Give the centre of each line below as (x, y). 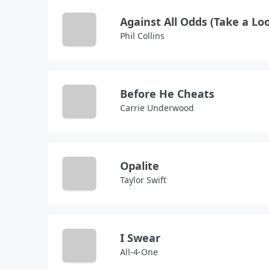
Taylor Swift (143, 180)
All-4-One (139, 252)
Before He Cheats (167, 94)
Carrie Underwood (157, 108)
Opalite (140, 166)
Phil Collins (142, 36)
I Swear (140, 238)
